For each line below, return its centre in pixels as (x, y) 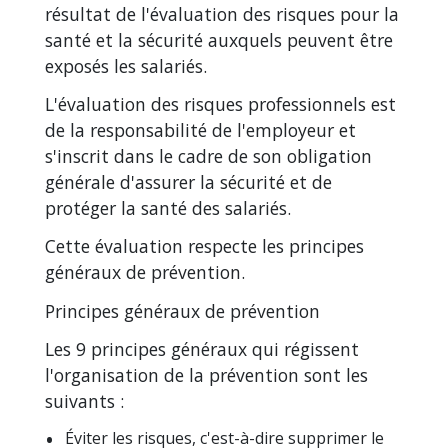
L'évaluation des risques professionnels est (220, 104)
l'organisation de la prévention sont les (206, 374)
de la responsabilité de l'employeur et (200, 130)
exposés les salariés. (126, 65)
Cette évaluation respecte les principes (204, 246)
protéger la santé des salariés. (168, 208)
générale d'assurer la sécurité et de (188, 182)
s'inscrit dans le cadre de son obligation (208, 156)
